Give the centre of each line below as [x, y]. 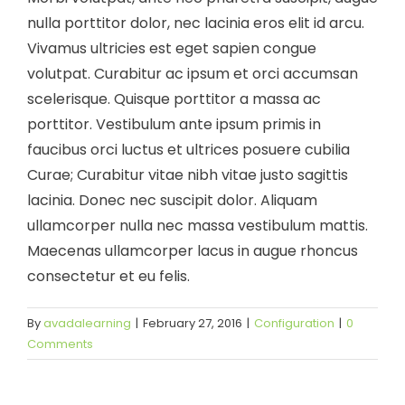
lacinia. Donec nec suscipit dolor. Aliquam [172, 200]
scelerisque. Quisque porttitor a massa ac [174, 99]
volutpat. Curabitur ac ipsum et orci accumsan [193, 74]
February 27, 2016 [193, 323]
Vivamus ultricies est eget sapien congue [172, 48]
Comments [60, 344]
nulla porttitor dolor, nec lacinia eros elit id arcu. [196, 23]
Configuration [294, 323]
